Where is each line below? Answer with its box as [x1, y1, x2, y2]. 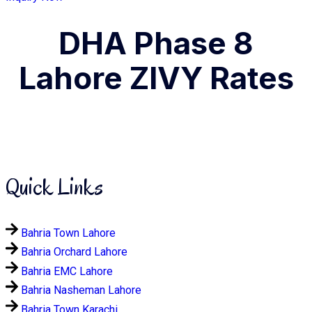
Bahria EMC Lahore [21, 264, 113, 278]
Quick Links [6, 171, 103, 203]
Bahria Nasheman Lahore [21, 283, 141, 297]
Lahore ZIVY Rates [18, 59, 294, 97]
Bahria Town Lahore [21, 226, 116, 240]
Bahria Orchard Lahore [21, 244, 127, 258]
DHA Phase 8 [58, 24, 253, 63]
